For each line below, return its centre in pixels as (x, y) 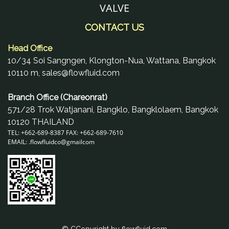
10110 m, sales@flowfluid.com (64, 73)
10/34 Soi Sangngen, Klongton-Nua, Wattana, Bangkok (112, 60)
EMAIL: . (19, 142)
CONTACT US (114, 27)
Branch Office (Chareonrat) (58, 97)
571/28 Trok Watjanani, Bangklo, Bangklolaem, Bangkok (113, 109)
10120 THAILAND (41, 122)
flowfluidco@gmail (56, 142)
